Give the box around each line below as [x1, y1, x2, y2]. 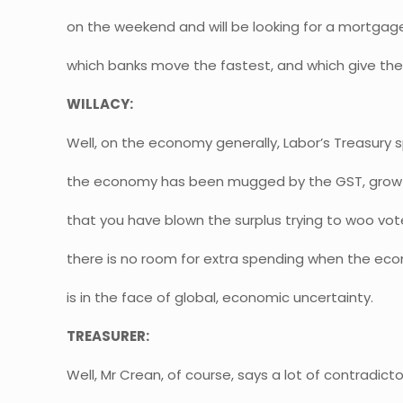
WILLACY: [67, 94, 134, 113]
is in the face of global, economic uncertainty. [67, 288, 374, 307]
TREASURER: [67, 327, 150, 345]
